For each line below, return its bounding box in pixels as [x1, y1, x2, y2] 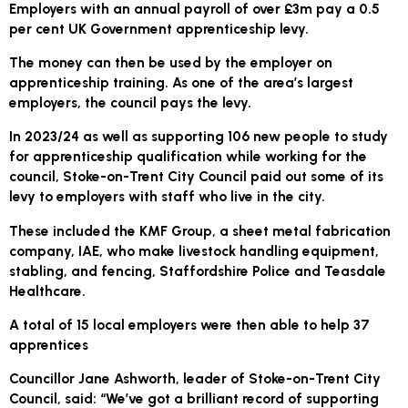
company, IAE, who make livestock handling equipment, [9, 241, 380, 260]
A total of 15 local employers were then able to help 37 [9, 315, 371, 333]
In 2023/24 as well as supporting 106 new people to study [9, 127, 389, 146]
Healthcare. [9, 281, 97, 300]
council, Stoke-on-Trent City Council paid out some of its [9, 168, 384, 186]
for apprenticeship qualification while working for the [9, 148, 368, 166]
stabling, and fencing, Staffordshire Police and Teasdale [9, 261, 387, 280]
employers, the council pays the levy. [9, 93, 267, 111]
